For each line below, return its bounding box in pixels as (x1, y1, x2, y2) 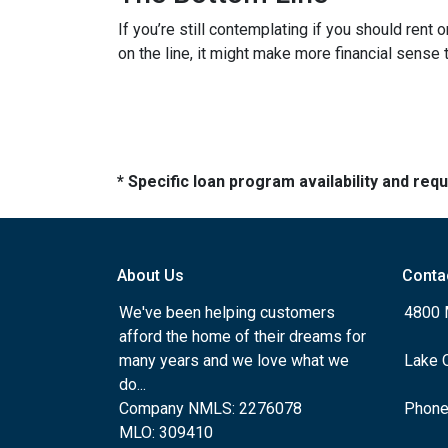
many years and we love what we (119, 351, 349, 370)
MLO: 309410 (119, 423, 213, 442)
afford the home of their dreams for (119, 327, 366, 346)
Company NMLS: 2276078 (119, 399, 302, 418)
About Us (117, 266, 184, 285)
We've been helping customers (119, 303, 335, 322)
